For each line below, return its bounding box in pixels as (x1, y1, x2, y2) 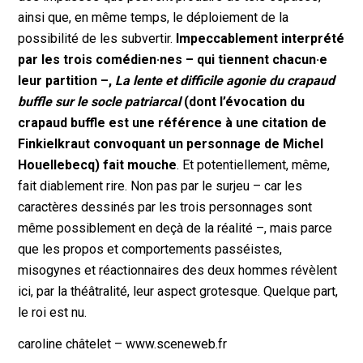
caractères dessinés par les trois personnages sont (18, 199, 313, 215)
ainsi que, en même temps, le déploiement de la (18, 9, 289, 25)
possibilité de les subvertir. (18, 30, 177, 46)
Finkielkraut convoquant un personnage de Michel (18, 135, 324, 152)
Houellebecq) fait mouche (18, 156, 177, 173)
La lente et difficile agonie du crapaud (115, 72, 335, 88)
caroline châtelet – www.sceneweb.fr (18, 336, 228, 352)
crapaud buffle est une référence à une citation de (18, 114, 327, 130)
